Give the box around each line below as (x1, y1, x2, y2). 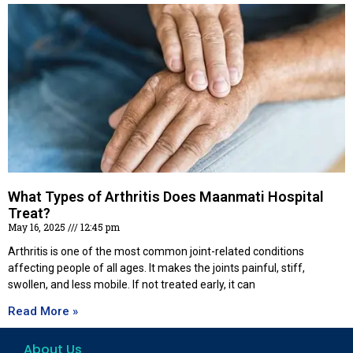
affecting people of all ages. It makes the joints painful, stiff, (8, 262, 305, 275)
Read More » (8, 304, 78, 319)
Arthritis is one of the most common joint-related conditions (8, 245, 304, 258)
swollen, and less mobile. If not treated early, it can (8, 278, 255, 292)
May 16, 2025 (8, 221, 68, 234)
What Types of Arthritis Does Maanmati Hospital (8, 188, 324, 206)
